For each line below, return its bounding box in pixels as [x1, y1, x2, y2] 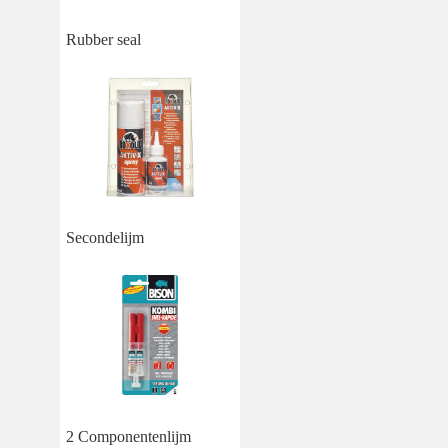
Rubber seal [66, 30, 141, 48]
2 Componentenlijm [66, 428, 191, 446]
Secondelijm [66, 229, 144, 247]
